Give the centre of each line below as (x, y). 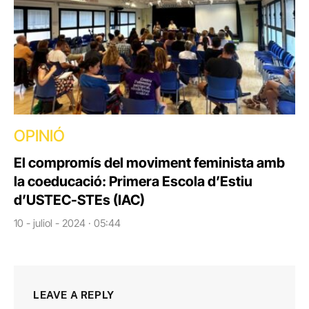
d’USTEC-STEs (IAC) (79, 200)
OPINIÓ (39, 136)
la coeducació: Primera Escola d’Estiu (133, 182)
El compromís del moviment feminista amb (149, 163)
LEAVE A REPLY (74, 295)
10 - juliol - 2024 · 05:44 (67, 223)
